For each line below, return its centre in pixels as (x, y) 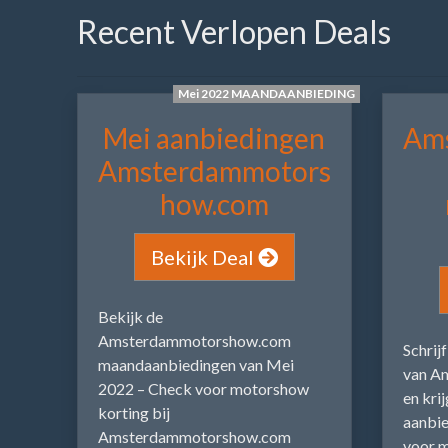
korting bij (134, 413)
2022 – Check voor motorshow (203, 389)
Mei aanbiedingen (214, 138)
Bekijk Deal (204, 257)
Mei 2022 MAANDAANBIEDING (267, 94)
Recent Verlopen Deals (234, 31)
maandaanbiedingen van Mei (196, 365)
